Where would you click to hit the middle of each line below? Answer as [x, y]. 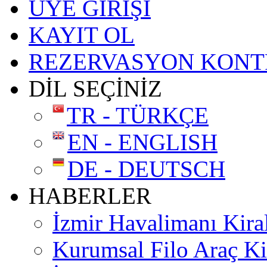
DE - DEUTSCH [146, 169]
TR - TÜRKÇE [138, 115]
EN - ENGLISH [142, 142]
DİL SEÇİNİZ [95, 89]
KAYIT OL [82, 35]
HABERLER [90, 196]
